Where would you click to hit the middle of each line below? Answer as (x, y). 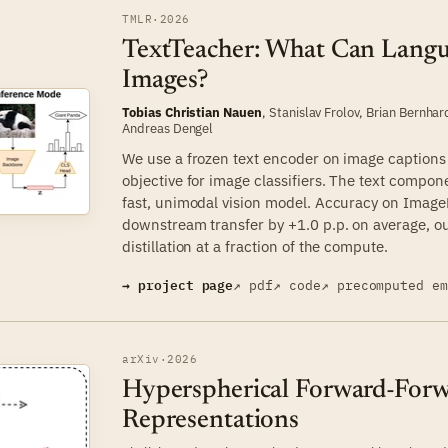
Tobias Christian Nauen (192, 112)
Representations (211, 421)
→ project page (178, 285)
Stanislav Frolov (314, 112)
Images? (165, 81)
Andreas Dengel (168, 128)
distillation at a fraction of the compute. (255, 246)
